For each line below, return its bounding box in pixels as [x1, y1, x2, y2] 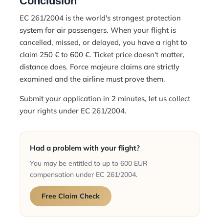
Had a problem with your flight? [30, 143, 140, 153]
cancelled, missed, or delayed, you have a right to [20, 38, 187, 47]
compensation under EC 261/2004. [30, 170, 137, 179]
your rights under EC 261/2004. [20, 106, 127, 116]
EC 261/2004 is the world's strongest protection [20, 13, 181, 23]
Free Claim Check [42, 192, 100, 201]
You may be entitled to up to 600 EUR [30, 159, 148, 168]
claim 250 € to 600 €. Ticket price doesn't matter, [20, 50, 185, 60]
